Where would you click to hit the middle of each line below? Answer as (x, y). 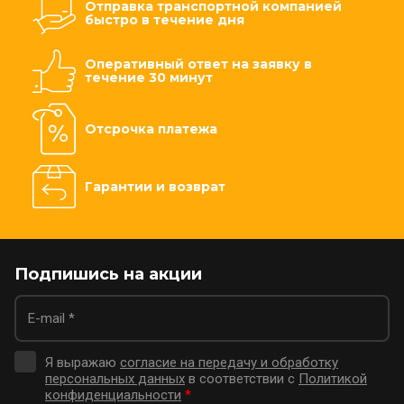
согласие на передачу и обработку (229, 363)
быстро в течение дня (165, 20)
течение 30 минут (149, 78)
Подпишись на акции (108, 274)
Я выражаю (83, 363)
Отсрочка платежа (151, 129)
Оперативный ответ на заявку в (198, 64)
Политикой (333, 379)
